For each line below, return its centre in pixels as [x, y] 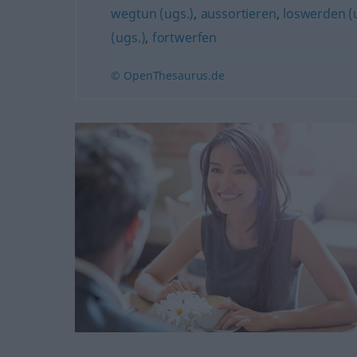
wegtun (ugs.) [153, 14]
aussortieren [238, 14]
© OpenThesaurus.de [168, 75]
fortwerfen [184, 37]
